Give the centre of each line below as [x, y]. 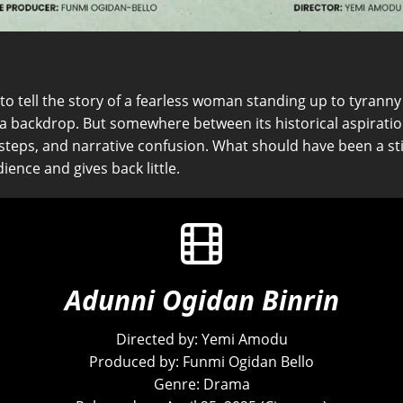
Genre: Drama [201, 385]
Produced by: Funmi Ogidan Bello [201, 362]
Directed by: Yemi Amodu [201, 340]
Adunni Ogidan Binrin [201, 300]
